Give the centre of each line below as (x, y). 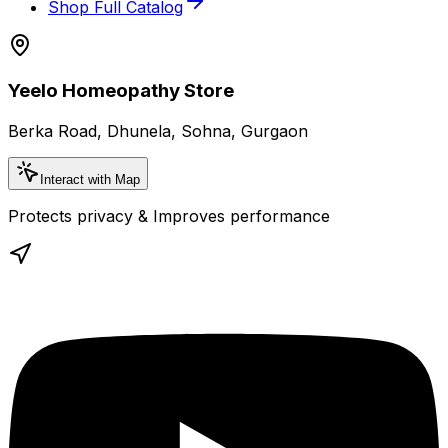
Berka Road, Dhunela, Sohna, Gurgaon (158, 131)
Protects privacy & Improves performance (169, 216)
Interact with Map (90, 180)
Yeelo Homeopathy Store (121, 91)
